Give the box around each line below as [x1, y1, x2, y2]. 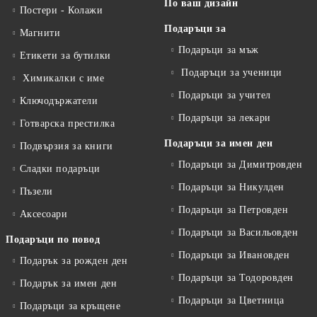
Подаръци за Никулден [178, 182, 284, 193]
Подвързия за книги [19, 141, 113, 152]
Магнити [19, 28, 61, 39]
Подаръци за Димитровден [178, 159, 303, 171]
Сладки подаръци [19, 163, 100, 175]
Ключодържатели [19, 96, 98, 107]
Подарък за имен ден [19, 278, 117, 289]
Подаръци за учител [178, 90, 271, 101]
